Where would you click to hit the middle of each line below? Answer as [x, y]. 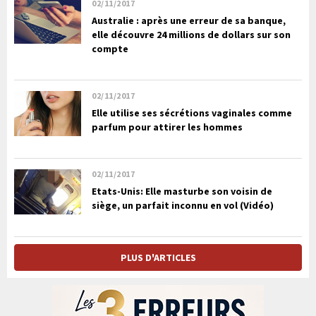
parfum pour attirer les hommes [167, 127]
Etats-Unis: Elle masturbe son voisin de [182, 192]
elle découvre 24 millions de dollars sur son [191, 35]
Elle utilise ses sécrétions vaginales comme [192, 113]
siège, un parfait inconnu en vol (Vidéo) [183, 206]
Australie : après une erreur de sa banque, [189, 21]
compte [110, 49]
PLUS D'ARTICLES [158, 258]
